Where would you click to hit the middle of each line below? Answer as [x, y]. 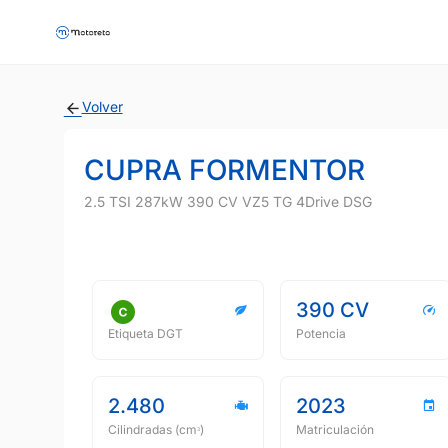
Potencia [321, 333]
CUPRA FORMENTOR [224, 170]
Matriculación [335, 429]
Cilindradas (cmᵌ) [156, 429]
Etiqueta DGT [145, 333]
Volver [102, 106]
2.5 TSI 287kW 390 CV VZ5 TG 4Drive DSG [228, 201]
